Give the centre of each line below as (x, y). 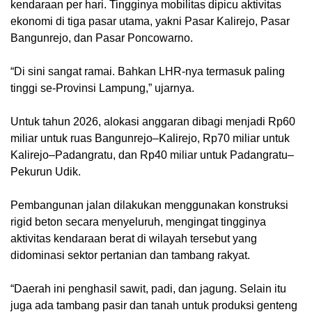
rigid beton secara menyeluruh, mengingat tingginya (138, 221)
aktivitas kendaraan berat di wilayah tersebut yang (134, 238)
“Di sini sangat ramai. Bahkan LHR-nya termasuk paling (148, 71)
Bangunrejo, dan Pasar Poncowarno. (102, 38)
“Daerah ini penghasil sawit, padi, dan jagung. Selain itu (148, 288)
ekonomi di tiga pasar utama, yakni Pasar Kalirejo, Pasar (150, 21)
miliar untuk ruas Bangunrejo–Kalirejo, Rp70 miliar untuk (150, 138)
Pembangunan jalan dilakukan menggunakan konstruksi (149, 205)
